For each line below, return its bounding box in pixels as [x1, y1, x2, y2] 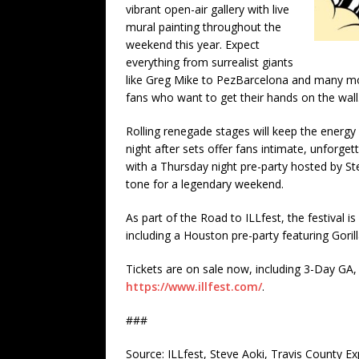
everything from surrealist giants [126, 54, 293, 70]
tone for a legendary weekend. [126, 175, 284, 192]
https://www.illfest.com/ [126, 278, 262, 294]
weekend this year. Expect [126, 36, 260, 52]
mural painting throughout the [126, 18, 281, 34]
